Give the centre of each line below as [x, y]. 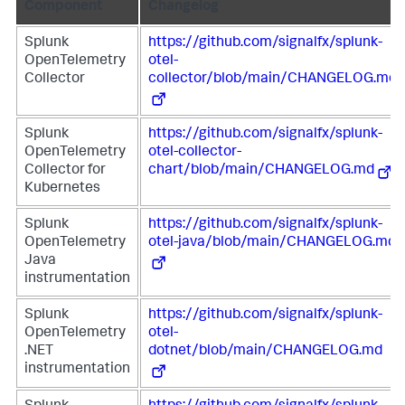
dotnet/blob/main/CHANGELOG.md [265, 352]
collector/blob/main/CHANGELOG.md [273, 80]
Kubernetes [62, 189]
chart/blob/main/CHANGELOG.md [261, 171]
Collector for [65, 171]
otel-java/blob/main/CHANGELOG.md [272, 243]
